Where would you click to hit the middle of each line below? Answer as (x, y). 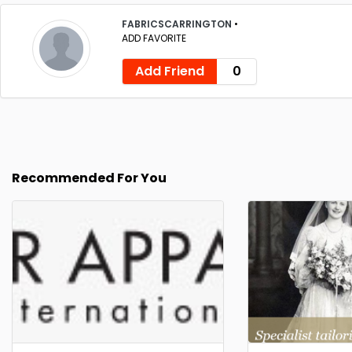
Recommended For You (89, 178)
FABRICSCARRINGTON (178, 24)
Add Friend (170, 71)
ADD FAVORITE (154, 38)
